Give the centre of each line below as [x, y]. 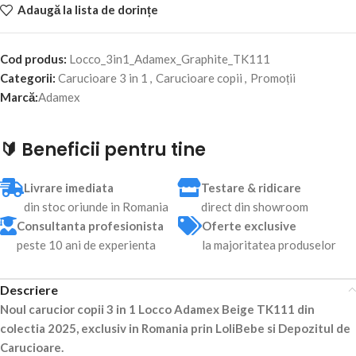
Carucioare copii [199, 77]
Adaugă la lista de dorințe [87, 10]
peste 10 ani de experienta [86, 244]
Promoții [273, 77]
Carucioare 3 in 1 [103, 77]
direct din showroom [255, 206]
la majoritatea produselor [269, 244]
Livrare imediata [69, 187]
